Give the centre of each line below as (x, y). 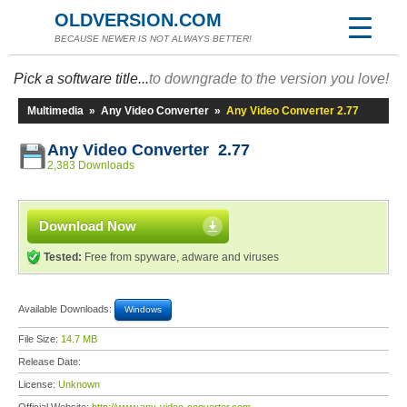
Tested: (63, 257)
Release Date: (51, 362)
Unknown (79, 384)
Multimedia (55, 111)
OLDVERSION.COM (138, 20)
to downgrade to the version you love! (269, 79)
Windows (143, 309)
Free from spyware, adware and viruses (180, 257)
